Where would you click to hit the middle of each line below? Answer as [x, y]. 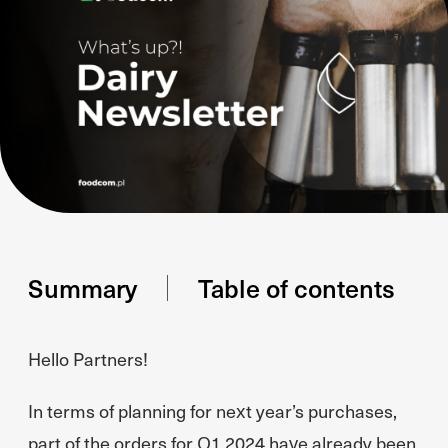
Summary [82, 287]
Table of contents [296, 287]
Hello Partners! [88, 358]
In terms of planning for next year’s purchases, [212, 410]
